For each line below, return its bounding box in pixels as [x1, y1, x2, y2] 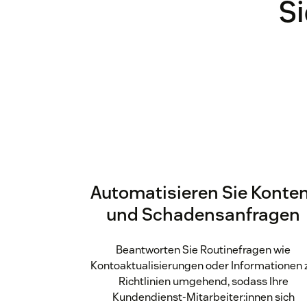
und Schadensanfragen [106, 203, 301, 226]
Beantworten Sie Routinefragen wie [116, 243, 291, 258]
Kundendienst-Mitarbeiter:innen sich [112, 290, 295, 305]
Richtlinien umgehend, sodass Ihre [118, 274, 288, 289]
